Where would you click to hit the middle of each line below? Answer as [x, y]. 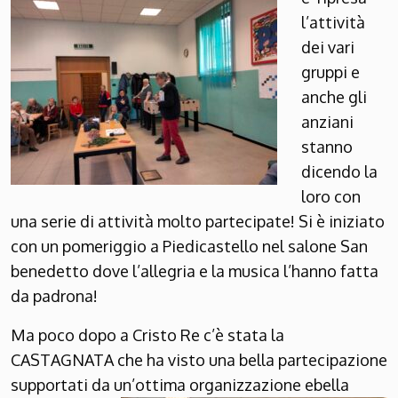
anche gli [334, 97]
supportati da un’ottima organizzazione [156, 385]
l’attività [333, 23]
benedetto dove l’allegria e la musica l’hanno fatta [195, 271]
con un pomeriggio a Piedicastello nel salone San [189, 247]
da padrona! [54, 296]
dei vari [328, 48]
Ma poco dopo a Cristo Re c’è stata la [147, 335]
